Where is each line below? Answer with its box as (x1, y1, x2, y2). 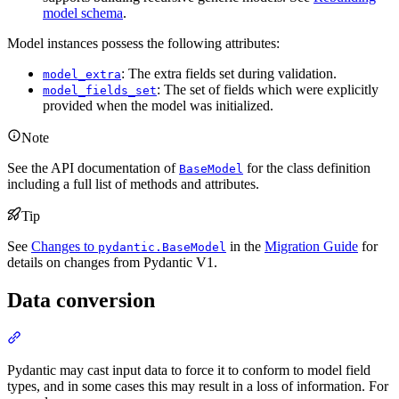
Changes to (31, 238, 98, 254)
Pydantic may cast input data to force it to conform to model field (7, 362, 370, 378)
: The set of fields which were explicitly (157, 81, 379, 97)
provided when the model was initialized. (43, 97, 273, 113)
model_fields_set (43, 83, 157, 97)
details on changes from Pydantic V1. (7, 254, 217, 270)
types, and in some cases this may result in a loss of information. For (7, 378, 388, 394)
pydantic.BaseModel (98, 240, 226, 254)
